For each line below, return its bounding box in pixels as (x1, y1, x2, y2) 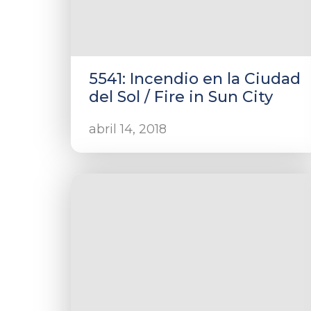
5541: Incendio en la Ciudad (89, 69, 301, 88)
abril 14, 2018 (89, 121, 167, 137)
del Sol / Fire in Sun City (89, 87, 273, 106)
